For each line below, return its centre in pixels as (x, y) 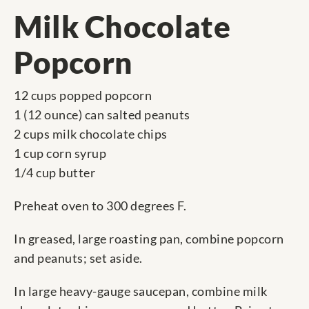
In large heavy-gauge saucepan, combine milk (141, 291)
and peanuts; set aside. (78, 258)
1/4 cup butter (54, 173)
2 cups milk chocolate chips (91, 134)
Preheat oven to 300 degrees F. (100, 206)
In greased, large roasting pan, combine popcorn (149, 239)
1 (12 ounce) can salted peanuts (102, 115)
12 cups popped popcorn (83, 96)
